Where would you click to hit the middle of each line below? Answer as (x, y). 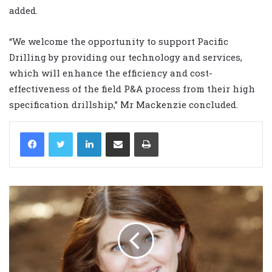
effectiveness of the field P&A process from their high (132, 88)
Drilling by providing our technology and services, (126, 57)
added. (23, 10)
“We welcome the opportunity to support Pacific (119, 41)
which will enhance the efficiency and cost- (111, 73)
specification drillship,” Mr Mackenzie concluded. (124, 104)
